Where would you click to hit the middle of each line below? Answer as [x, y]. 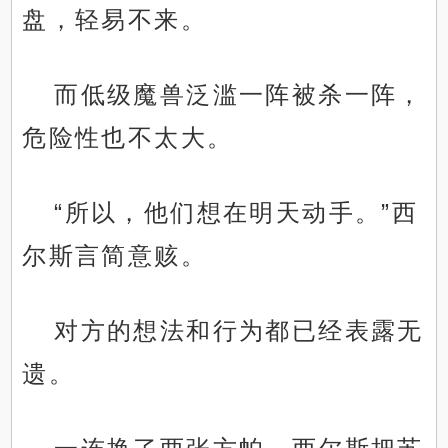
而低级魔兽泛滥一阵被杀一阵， [239, 95]
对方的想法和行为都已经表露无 [239, 331]
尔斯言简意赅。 [115, 256]
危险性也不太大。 [128, 138]
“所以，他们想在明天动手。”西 [236, 213]
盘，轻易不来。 [115, 20]
